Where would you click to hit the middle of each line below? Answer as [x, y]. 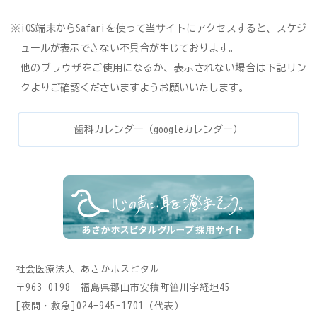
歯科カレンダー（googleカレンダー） [158, 130]
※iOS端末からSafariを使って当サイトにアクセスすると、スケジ [158, 29]
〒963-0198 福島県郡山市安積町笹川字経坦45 [123, 288]
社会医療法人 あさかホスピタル [88, 270]
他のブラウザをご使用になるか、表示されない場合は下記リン [163, 68]
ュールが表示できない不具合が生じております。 [129, 48]
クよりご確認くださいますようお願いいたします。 [134, 88]
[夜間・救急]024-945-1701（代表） [105, 306]
